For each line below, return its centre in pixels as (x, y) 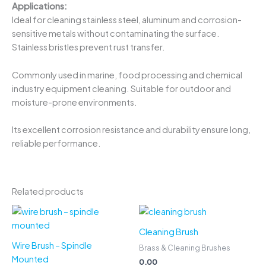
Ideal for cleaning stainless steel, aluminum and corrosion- (127, 20)
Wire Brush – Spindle (52, 246)
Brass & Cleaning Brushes (185, 248)
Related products (48, 191)
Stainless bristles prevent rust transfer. (88, 47)
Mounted (30, 259)
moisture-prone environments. (75, 102)
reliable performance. (56, 143)
